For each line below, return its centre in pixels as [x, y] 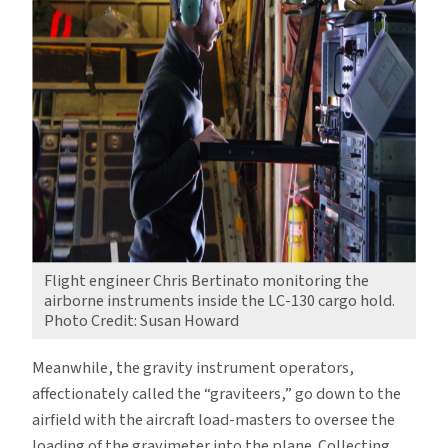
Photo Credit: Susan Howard [141, 320]
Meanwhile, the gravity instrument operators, [193, 368]
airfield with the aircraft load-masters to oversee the [213, 420]
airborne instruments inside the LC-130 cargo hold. [219, 300]
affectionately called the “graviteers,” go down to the [216, 394]
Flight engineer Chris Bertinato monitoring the [206, 280]
